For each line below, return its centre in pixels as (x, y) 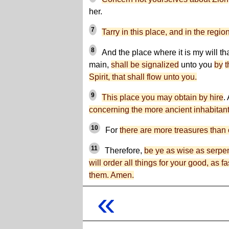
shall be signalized (145, 65)
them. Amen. (111, 175)
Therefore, (123, 151)
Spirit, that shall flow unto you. (143, 77)
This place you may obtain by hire (163, 97)
